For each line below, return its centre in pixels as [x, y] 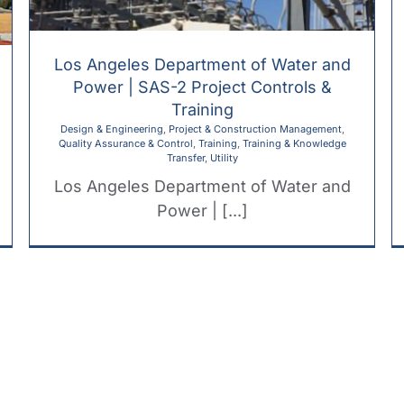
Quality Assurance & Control [125, 143]
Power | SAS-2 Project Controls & [202, 87]
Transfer [185, 157]
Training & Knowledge [294, 143]
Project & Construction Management [255, 129]
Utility [224, 157]
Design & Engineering [111, 129]
